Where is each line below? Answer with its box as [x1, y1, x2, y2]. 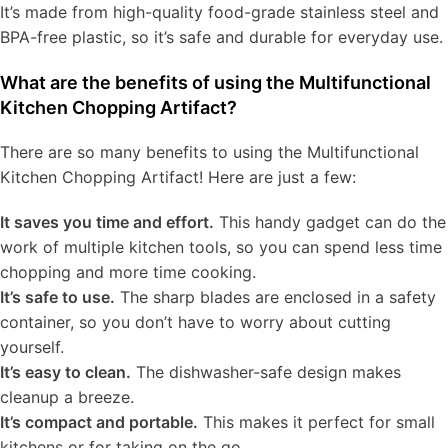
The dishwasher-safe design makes [131, 361, 401, 382]
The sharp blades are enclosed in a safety [115, 286, 436, 307]
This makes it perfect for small [198, 411, 435, 432]
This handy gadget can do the [214, 211, 446, 232]
